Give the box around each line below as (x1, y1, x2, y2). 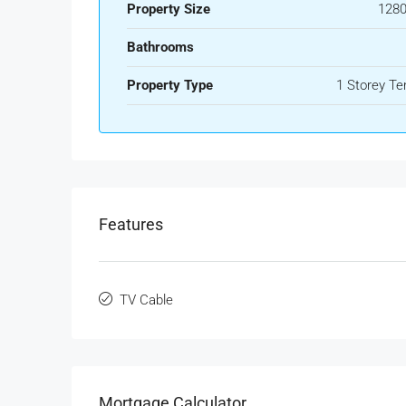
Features (99, 215, 163, 235)
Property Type (127, 77, 213, 94)
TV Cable (120, 292, 173, 309)
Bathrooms (127, 39, 194, 56)
